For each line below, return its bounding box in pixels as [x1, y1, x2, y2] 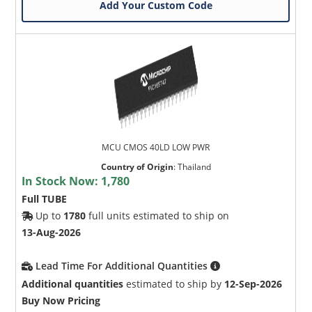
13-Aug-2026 [22, 225, 81, 239]
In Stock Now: [22, 173, 102, 189]
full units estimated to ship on [86, 208, 230, 222]
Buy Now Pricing [22, 293, 101, 307]
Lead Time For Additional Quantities [36, 258, 211, 272]
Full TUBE [22, 192, 68, 205]
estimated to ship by [123, 276, 225, 290]
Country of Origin [100, 160, 173, 173]
